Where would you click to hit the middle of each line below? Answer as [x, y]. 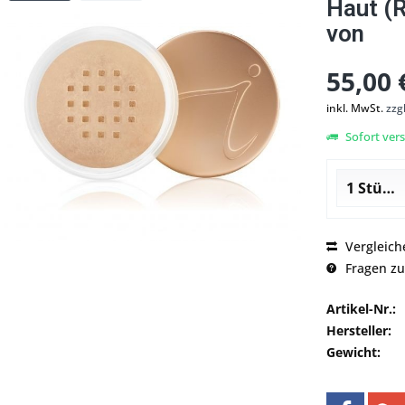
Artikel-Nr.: [361, 309]
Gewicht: [353, 353]
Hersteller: [359, 331]
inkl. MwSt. [356, 108]
